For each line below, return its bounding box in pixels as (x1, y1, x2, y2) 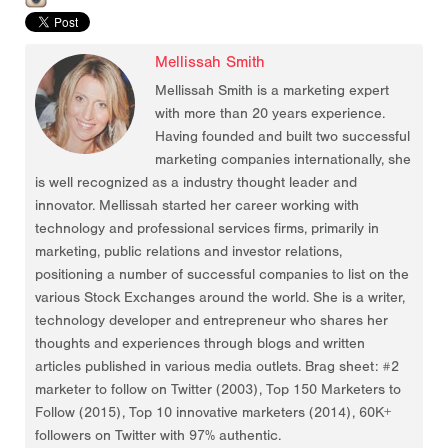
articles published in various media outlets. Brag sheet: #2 (35, 358, 399, 376)
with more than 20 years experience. (155, 105, 385, 123)
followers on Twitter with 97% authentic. (35, 427, 281, 445)
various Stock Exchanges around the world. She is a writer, (35, 289, 405, 307)
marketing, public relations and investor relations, (35, 243, 342, 261)
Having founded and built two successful (155, 128, 410, 146)
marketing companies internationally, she (155, 151, 411, 169)
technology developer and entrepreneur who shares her (35, 312, 388, 330)
